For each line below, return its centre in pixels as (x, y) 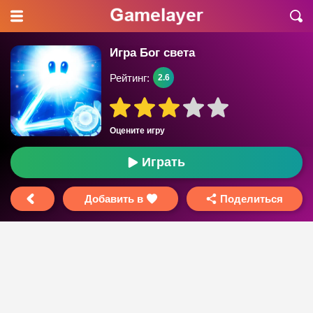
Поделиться (252, 199)
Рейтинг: (130, 78)
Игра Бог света (152, 53)
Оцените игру (137, 131)
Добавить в (114, 199)
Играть (163, 162)
